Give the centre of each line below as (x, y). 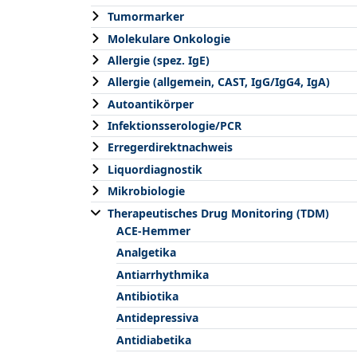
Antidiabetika (154, 339)
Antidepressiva (157, 318)
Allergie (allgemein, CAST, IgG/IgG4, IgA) (219, 82)
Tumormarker (146, 17)
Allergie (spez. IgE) (159, 60)
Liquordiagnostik (155, 169)
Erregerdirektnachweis (170, 147)
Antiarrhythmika (163, 274)
